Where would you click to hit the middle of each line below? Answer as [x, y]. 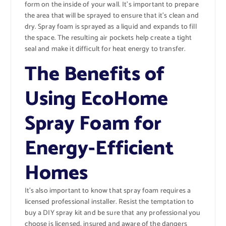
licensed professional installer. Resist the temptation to [109, 202]
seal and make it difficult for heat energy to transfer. [105, 49]
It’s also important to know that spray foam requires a [108, 191]
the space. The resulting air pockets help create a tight [108, 38]
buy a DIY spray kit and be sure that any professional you [112, 213]
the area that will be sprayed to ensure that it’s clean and [111, 16]
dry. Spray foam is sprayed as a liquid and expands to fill [110, 27]
